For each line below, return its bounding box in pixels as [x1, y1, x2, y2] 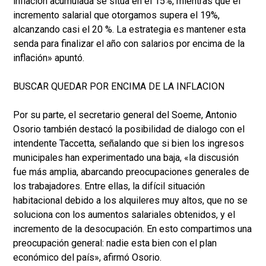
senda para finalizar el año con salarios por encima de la [13, 38, 245, 50]
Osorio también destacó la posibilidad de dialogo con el [13, 123, 245, 135]
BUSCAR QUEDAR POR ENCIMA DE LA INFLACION [13, 81, 224, 93]
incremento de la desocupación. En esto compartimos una [13, 223, 252, 235]
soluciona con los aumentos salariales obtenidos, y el [13, 209, 235, 221]
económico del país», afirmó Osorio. [13, 252, 161, 264]
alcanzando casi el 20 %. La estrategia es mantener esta [13, 24, 246, 36]
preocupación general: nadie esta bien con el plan [13, 237, 217, 249]
